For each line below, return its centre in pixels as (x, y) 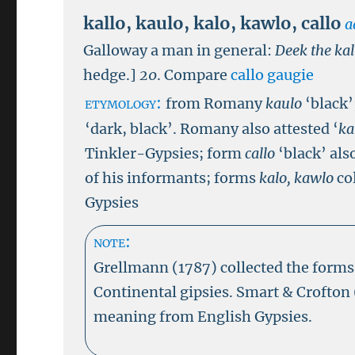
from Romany (216, 103)
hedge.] (110, 75)
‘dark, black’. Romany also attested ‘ (212, 129)
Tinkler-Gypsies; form (165, 153)
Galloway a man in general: (179, 50)
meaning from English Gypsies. (203, 317)
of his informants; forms (172, 178)
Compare (198, 75)
